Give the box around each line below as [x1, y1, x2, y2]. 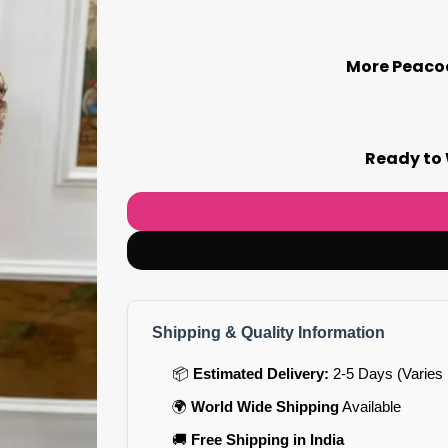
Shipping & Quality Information [152, 323, 385, 341]
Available [338, 397, 401, 415]
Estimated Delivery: [192, 364, 329, 382]
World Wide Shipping [190, 397, 339, 415]
